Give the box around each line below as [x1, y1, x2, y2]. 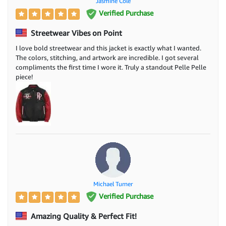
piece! [16, 72, 33, 81]
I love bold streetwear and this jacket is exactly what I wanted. [16, 43, 201, 52]
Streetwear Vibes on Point [29, 28, 122, 37]
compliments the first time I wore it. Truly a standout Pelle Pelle [16, 63, 206, 71]
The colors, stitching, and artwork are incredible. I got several [16, 53, 199, 62]
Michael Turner [93, 180, 133, 188]
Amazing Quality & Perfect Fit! [29, 211, 137, 220]
